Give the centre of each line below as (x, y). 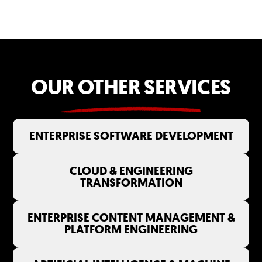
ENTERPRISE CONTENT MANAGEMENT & (131, 218)
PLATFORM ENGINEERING (131, 230)
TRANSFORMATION (131, 183)
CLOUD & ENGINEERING (131, 171)
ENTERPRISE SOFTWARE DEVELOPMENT (131, 136)
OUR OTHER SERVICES (131, 87)
